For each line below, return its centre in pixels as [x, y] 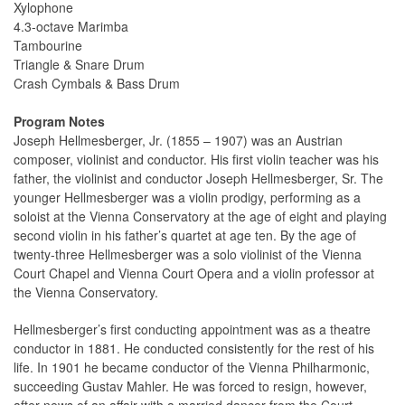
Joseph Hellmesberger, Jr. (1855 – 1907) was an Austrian [178, 141]
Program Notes [59, 122]
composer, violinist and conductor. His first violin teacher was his [196, 160]
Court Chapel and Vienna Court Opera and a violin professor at [194, 273]
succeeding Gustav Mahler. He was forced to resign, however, [190, 386]
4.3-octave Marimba [71, 27]
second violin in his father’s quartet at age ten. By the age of [185, 235]
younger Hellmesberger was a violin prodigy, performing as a [187, 198]
